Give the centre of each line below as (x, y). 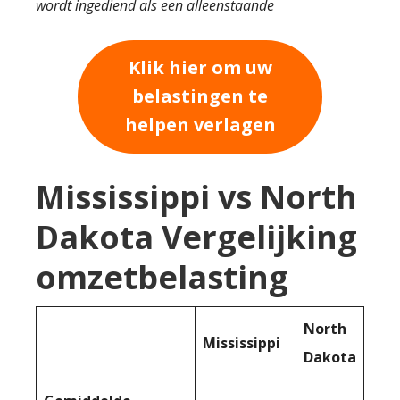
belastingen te (200, 96)
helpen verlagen (200, 125)
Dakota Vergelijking (196, 237)
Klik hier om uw (200, 68)
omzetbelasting (162, 277)
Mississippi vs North (196, 196)
